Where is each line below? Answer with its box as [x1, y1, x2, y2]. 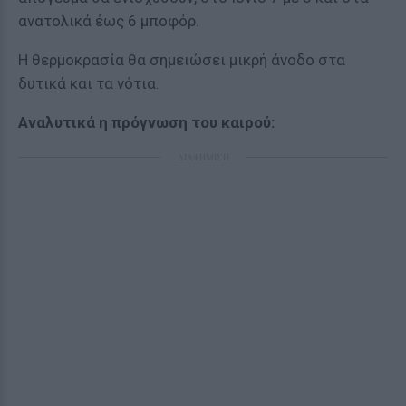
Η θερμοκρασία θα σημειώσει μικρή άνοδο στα [18, 51, 345, 69]
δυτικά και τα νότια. [18, 74, 159, 92]
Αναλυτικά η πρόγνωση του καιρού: [18, 113, 275, 131]
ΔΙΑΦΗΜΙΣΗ [177, 150, 229, 163]
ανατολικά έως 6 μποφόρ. [18, 12, 199, 30]
